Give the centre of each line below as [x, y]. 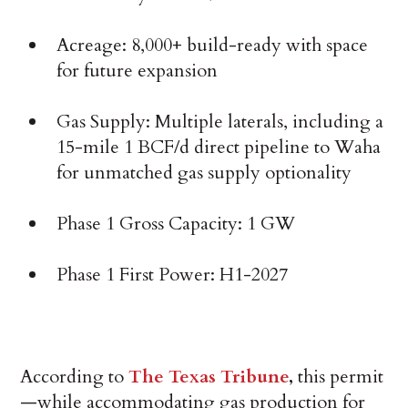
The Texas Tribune [209, 376]
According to [75, 376]
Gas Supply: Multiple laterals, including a [220, 121]
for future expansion [138, 70]
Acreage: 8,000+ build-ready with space [213, 45]
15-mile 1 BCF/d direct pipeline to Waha [219, 147]
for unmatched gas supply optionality [204, 172]
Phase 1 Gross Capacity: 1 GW [176, 223]
